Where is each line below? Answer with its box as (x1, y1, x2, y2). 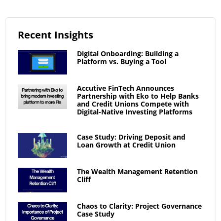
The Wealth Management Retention (77, 166, 198, 176)
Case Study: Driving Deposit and (77, 132, 185, 142)
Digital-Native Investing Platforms (77, 107, 192, 116)
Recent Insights (18, 28, 93, 41)
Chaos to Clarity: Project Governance (77, 201, 202, 211)
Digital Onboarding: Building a (77, 48, 179, 58)
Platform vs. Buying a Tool (77, 56, 166, 66)
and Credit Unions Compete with (77, 99, 189, 109)
